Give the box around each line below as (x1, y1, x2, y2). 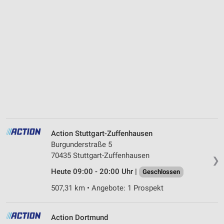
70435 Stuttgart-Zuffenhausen (51, 150, 149, 160)
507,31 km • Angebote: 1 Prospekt (51, 183, 163, 192)
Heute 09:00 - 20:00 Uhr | (51, 166, 139, 176)
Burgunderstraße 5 (51, 139, 112, 149)
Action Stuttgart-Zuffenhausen (51, 128, 152, 138)
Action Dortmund (51, 212, 108, 222)
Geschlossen (142, 167, 180, 175)
